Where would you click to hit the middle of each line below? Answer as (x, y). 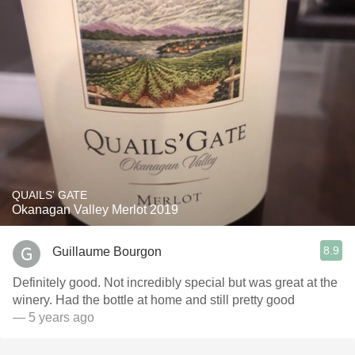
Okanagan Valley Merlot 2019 (95, 210)
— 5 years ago (53, 317)
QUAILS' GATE (50, 195)
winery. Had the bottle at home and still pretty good (154, 300)
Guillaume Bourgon (107, 251)
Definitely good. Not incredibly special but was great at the (175, 282)
